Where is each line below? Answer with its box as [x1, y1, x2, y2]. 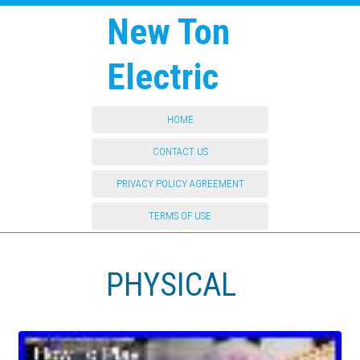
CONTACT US [152, 145, 208, 157]
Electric [107, 55, 219, 98]
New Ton [107, 10, 231, 53]
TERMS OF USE [149, 210, 211, 222]
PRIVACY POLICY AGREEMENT [116, 178, 244, 190]
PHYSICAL [106, 266, 237, 304]
